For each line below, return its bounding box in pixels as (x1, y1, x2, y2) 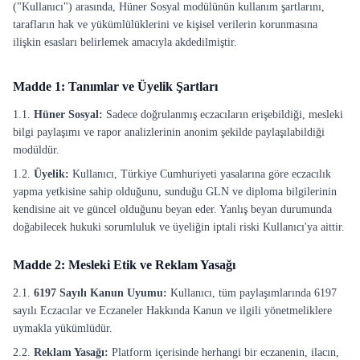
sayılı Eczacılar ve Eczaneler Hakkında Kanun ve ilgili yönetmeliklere (13, 305, 332, 317)
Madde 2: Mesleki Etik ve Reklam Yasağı (13, 258, 235, 272)
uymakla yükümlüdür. (13, 322, 112, 334)
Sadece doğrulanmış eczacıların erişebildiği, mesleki (103, 108, 343, 121)
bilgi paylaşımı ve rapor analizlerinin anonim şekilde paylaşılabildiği (13, 126, 325, 138)
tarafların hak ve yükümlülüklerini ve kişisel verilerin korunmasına (13, 18, 317, 31)
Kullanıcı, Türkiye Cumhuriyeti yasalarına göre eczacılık (69, 168, 331, 180)
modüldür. (13, 144, 59, 156)
